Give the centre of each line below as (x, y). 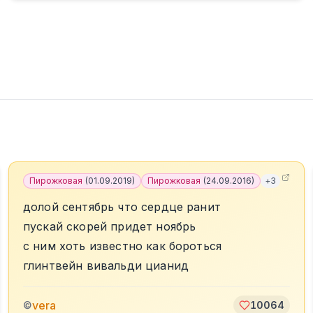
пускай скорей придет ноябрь (110, 226)
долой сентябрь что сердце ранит (122, 207)
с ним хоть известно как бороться (123, 246)
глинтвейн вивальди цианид (106, 265)
